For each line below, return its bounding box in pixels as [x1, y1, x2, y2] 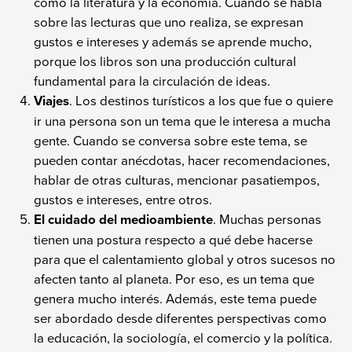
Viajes [34, 90, 70, 110]
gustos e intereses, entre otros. [34, 189, 213, 208]
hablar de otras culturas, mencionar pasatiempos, [34, 170, 321, 189]
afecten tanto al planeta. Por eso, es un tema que [34, 269, 315, 288]
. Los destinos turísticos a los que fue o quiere [69, 90, 334, 109]
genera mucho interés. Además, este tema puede [34, 288, 317, 307]
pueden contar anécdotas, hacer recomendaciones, [34, 150, 331, 169]
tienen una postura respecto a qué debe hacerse [34, 229, 313, 248]
